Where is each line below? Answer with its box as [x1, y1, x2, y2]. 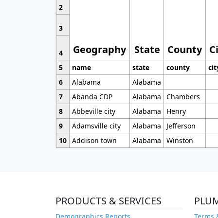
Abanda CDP [72, 92, 112, 102]
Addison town [72, 136, 117, 145]
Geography [73, 43, 127, 56]
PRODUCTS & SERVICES [55, 194, 162, 208]
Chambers [166, 92, 200, 102]
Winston [166, 136, 193, 145]
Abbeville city [72, 107, 115, 116]
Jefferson [166, 121, 196, 131]
